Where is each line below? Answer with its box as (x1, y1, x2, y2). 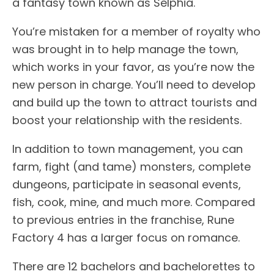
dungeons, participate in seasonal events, (12, 177, 241, 193)
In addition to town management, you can (12, 141, 243, 157)
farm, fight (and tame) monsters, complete (12, 159, 251, 175)
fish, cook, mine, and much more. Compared (12, 194, 255, 210)
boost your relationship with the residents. (12, 113, 242, 128)
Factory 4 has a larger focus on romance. (12, 230, 240, 246)
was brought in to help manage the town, (12, 42, 239, 57)
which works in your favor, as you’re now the (12, 59, 254, 75)
